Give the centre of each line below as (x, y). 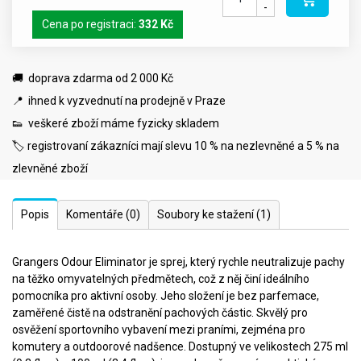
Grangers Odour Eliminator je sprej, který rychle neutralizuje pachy (178, 261)
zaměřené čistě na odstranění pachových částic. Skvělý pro (160, 312)
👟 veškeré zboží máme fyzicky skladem (116, 123)
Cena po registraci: (90, 24)
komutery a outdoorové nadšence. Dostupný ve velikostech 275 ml (180, 346)
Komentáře (96, 214)
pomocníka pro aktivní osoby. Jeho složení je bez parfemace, (166, 295)
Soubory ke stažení (207, 214)
